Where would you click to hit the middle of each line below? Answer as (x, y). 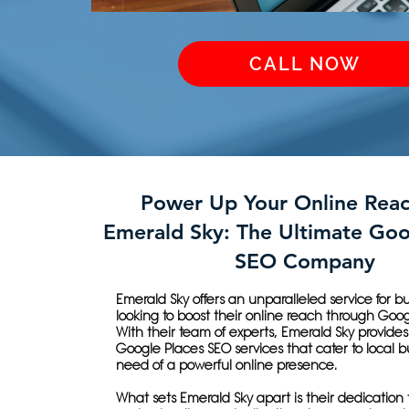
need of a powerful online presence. (226, 365)
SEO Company (305, 261)
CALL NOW (304, 64)
